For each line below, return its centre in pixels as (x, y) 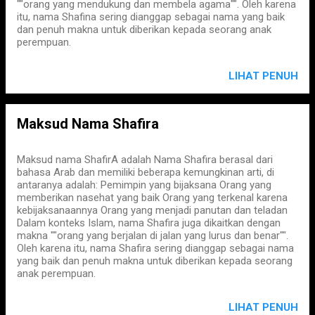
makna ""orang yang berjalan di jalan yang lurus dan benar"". (153, 236)
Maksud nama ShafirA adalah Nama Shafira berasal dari (145, 160)
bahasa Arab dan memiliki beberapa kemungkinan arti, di (146, 172)
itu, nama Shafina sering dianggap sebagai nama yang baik (151, 17)
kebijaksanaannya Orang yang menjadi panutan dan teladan (152, 210)
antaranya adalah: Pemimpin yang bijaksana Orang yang (144, 185)
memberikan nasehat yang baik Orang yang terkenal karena (152, 198)
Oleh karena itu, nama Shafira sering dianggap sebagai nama (155, 248)
